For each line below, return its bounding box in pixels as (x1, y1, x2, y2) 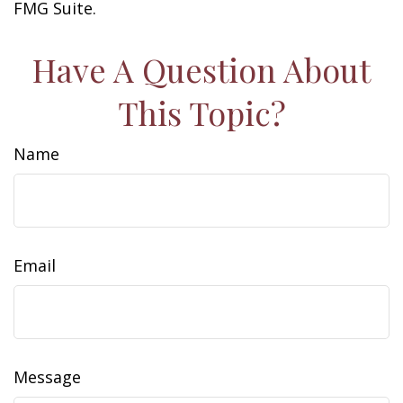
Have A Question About (32, 48, 371, 91)
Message (13, 366, 81, 388)
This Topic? (117, 91, 286, 134)
